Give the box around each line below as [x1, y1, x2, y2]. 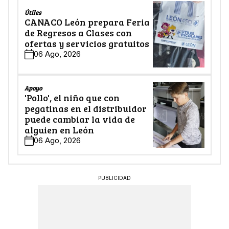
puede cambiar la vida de [25, 112, 135, 125]
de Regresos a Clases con [25, 27, 132, 39]
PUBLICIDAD [98, 175, 131, 181]
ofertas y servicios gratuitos [25, 37, 149, 50]
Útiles [25, 8, 41, 17]
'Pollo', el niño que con [25, 91, 120, 104]
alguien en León [25, 123, 94, 136]
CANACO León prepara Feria [25, 16, 150, 29]
